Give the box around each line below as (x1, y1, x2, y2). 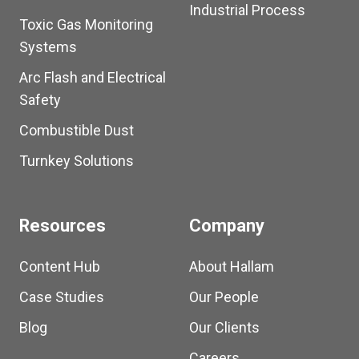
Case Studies (19, 288, 104, 305)
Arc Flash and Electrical (19, 68, 166, 86)
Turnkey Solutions (19, 151, 134, 169)
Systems (19, 38, 77, 55)
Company (189, 215, 264, 236)
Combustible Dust (19, 121, 134, 139)
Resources (19, 215, 106, 236)
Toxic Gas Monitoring (19, 15, 153, 33)
